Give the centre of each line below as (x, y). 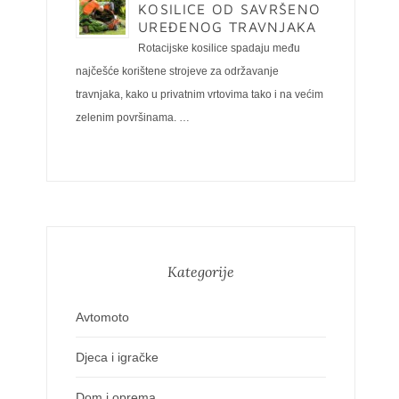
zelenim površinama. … (133, 118)
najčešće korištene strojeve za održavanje (177, 71)
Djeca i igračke (117, 357)
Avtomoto (102, 317)
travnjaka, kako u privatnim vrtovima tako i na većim (199, 94)
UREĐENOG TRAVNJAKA (228, 27)
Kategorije (200, 272)
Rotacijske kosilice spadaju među (219, 48)
